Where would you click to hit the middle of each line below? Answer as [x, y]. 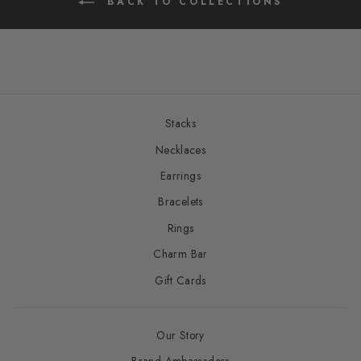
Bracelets [180, 202]
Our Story [180, 335]
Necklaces [180, 149]
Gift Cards [180, 280]
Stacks [180, 124]
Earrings [180, 175]
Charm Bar [180, 254]
